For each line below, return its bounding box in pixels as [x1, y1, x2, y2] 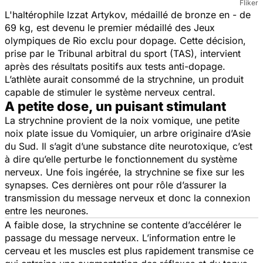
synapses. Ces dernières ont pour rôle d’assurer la [5, 178, 227, 191]
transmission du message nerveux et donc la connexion [5, 191, 250, 204]
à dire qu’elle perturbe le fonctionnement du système [5, 153, 237, 165]
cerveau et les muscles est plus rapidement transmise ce [5, 244, 254, 257]
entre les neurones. [5, 204, 89, 217]
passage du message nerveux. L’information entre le [5, 231, 235, 244]
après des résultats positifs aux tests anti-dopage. [5, 60, 225, 72]
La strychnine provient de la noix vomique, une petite [5, 114, 240, 126]
